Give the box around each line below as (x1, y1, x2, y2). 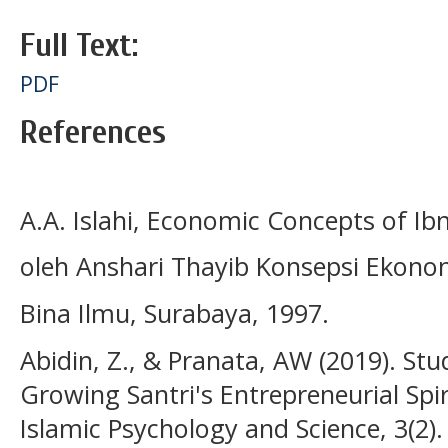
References (20, 112, 166, 152)
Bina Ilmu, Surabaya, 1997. (20, 296, 329, 331)
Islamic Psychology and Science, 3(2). (20, 410, 443, 445)
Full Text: (20, 25, 138, 65)
